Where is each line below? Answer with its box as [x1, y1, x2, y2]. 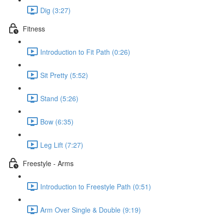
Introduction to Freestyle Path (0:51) [40, 181, 151, 191]
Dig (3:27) [40, 5, 71, 15]
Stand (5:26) [40, 93, 78, 103]
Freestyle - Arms [23, 158, 74, 168]
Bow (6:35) [40, 116, 74, 126]
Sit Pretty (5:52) [40, 70, 88, 80]
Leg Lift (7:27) [40, 139, 83, 150]
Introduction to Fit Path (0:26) [40, 46, 130, 57]
